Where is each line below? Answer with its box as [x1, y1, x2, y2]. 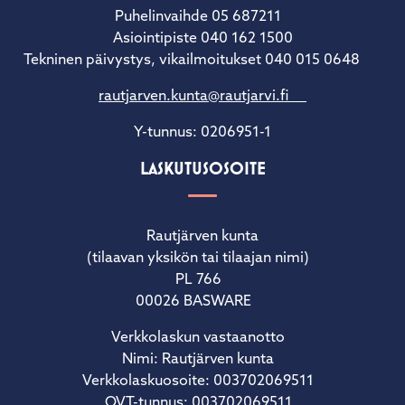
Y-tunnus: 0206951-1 [134, 126, 271, 141]
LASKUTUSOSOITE [139, 158, 266, 180]
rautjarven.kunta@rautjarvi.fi [99, 89, 306, 105]
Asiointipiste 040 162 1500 [112, 32, 293, 47]
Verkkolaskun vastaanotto [111, 331, 294, 346]
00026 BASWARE [136, 295, 269, 310]
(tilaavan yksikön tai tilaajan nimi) [87, 251, 318, 267]
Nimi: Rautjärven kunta [122, 353, 283, 368]
